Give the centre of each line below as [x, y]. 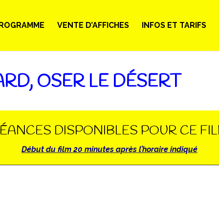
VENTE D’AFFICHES [93, 25]
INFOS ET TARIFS [174, 25]
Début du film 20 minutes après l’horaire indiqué [109, 149]
